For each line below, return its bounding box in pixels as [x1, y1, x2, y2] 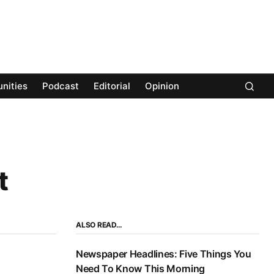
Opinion [145, 80, 179, 92]
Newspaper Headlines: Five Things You [76, 248, 251, 261]
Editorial [94, 80, 130, 92]
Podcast [42, 80, 79, 92]
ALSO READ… [76, 220, 122, 230]
